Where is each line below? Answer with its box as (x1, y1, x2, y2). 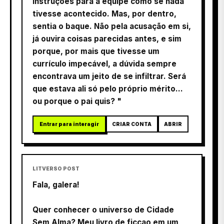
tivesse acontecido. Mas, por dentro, (32, 8, 176, 18)
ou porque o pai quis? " (32, 96, 121, 106)
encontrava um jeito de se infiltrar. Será (32, 71, 186, 81)
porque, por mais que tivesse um (32, 46, 159, 56)
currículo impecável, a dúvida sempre (32, 58, 176, 68)
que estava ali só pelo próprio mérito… (32, 83, 183, 93)
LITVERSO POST (32, 165, 79, 171)
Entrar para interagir (39, 120, 99, 127)
